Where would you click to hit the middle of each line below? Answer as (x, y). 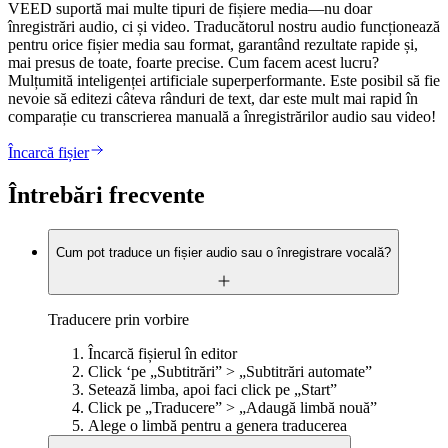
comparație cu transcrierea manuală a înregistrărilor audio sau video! (222, 116)
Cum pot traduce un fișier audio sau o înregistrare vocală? (223, 252)
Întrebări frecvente (106, 194)
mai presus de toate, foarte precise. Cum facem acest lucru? (193, 62)
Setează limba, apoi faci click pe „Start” (212, 390)
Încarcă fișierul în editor (162, 354)
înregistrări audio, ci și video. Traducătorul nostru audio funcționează (224, 26)
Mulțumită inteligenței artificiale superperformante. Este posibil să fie (224, 80)
